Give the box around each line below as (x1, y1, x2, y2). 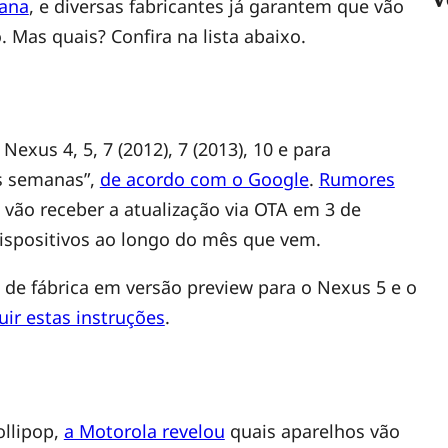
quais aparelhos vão (224, 418, 400, 443)
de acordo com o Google (99, 167, 309, 192)
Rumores (318, 167, 395, 192)
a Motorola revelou (63, 418, 225, 443)
